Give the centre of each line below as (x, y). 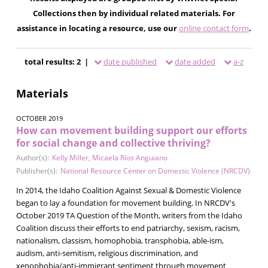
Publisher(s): (36, 170)
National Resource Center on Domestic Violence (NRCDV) (155, 170)
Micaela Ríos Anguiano (130, 157)
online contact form (214, 28)
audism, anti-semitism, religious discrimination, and (107, 253)
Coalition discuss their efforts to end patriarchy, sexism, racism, (128, 228)
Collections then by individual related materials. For (134, 13)
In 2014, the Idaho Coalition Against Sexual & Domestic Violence (128, 190)
